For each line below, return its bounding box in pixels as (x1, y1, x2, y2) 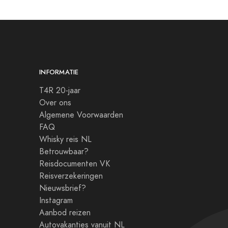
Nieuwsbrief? (39, 183, 86, 194)
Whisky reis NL (39, 134, 92, 145)
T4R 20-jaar (39, 85, 80, 96)
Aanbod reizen (39, 207, 91, 218)
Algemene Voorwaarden (39, 109, 123, 121)
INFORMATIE (39, 68, 79, 77)
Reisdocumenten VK (39, 158, 110, 169)
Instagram (39, 195, 73, 206)
